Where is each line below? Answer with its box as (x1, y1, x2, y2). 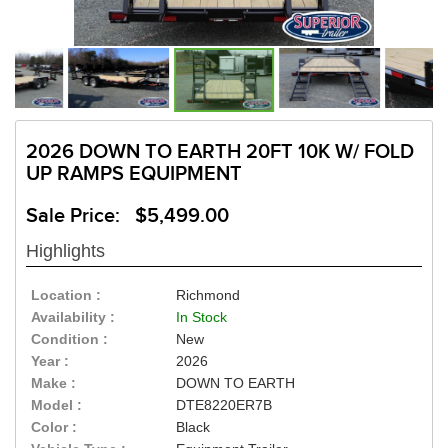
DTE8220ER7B (176, 397, 273, 414)
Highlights (26, 241, 105, 262)
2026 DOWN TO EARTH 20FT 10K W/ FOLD (26, 140, 414, 165)
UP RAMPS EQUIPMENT (26, 162, 242, 187)
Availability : (31, 309, 115, 326)
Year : (31, 353, 69, 370)
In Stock (176, 309, 228, 326)
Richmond (176, 287, 241, 304)
